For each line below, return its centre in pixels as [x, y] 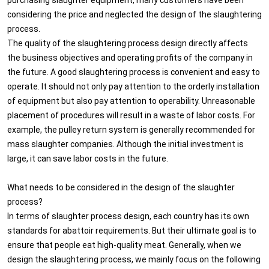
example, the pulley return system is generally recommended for [131, 129]
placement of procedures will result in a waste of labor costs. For [131, 115]
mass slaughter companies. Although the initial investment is [125, 144]
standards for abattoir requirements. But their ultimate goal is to [132, 230]
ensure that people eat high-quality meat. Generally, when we [124, 244]
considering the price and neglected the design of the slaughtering [134, 14]
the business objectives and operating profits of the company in [130, 57]
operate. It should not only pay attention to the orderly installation [133, 86]
